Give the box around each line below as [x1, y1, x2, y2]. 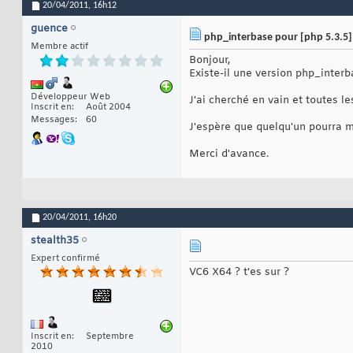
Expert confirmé [31, 253, 100, 265]
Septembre [86, 331, 134, 343]
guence [31, 22, 68, 36]
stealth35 [31, 234, 79, 248]
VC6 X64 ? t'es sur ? [189, 266, 289, 280]
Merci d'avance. [189, 147, 269, 162]
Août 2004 [86, 102, 131, 113]
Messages [31, 114, 75, 126]
